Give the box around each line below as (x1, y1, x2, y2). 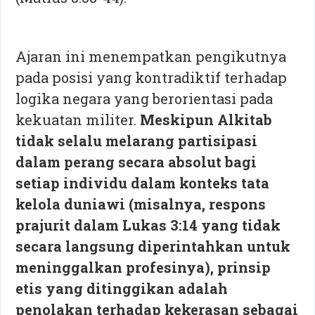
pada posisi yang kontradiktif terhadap (15, 67, 288, 86)
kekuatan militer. (15, 110, 141, 129)
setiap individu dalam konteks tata (15, 173, 270, 192)
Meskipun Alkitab (140, 110, 273, 129)
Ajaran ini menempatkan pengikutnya (15, 46, 287, 65)
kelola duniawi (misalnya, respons (15, 194, 266, 213)
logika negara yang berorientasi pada (15, 89, 274, 108)
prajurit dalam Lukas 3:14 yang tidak (15, 215, 281, 234)
